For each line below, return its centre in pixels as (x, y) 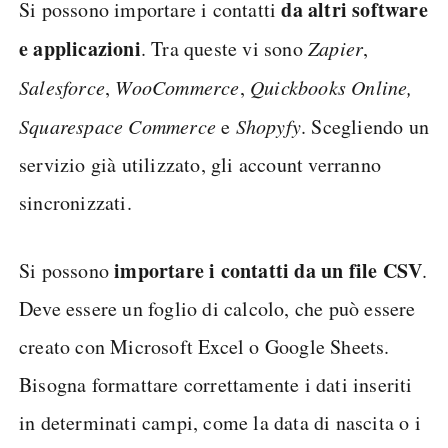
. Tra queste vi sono (224, 49)
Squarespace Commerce (117, 126)
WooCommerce (177, 87)
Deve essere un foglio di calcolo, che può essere (217, 309)
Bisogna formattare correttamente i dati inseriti (216, 385)
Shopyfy (268, 126)
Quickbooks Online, (331, 87)
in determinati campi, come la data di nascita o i (220, 423)
